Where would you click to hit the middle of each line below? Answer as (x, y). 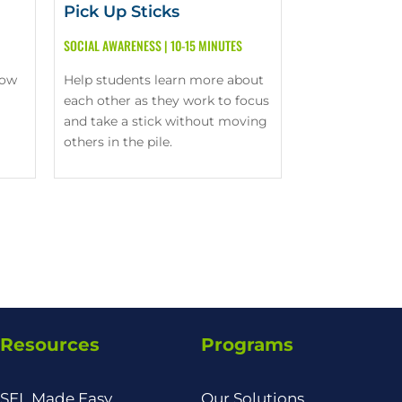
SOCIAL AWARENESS (112, 45)
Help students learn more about (163, 79)
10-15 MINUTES (206, 45)
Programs (247, 345)
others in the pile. (118, 141)
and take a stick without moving (165, 121)
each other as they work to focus (166, 100)
